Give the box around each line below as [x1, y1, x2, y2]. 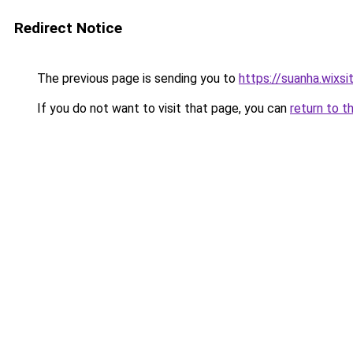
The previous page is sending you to [34, 71, 239, 86]
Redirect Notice [14, 19, 122, 37]
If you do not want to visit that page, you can [34, 101, 290, 116]
